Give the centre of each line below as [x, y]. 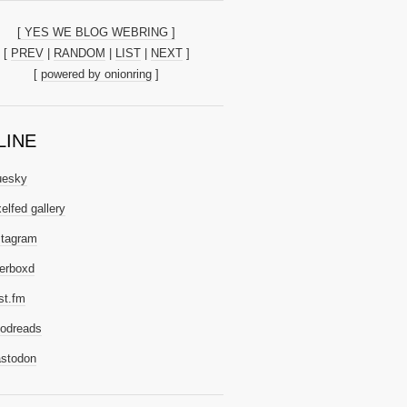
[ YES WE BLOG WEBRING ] [96, 32]
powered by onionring [96, 74]
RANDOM [79, 53]
